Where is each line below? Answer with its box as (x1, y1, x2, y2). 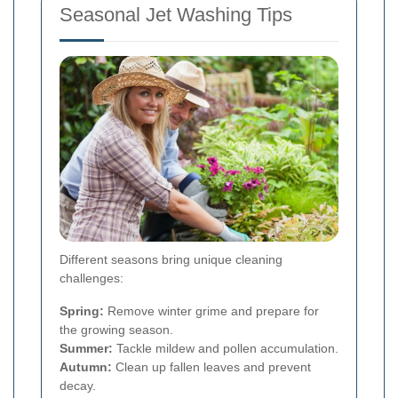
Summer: (60, 341, 113, 356)
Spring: (60, 304, 104, 319)
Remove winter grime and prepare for (104, 304, 319, 319)
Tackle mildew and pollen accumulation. (113, 341, 338, 356)
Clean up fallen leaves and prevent (112, 360, 311, 375)
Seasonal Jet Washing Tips (60, 4, 292, 27)
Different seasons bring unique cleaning (60, 252, 283, 267)
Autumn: (60, 360, 112, 375)
